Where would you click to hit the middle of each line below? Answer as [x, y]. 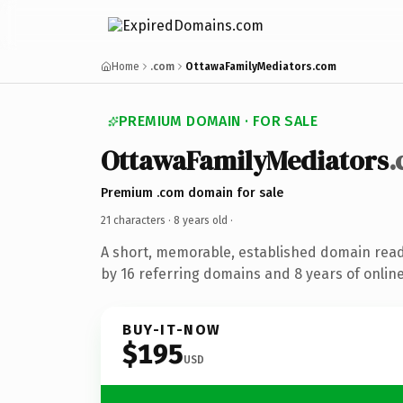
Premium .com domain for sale [192, 193]
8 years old [201, 220]
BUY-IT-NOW [172, 329]
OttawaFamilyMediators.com [261, 67]
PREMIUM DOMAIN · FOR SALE [218, 121]
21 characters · [137, 220]
